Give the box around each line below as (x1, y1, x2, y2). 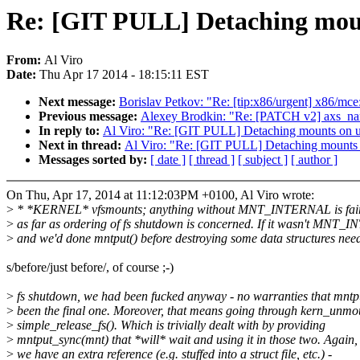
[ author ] (291, 153, 337, 167)
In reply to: (39, 124, 103, 138)
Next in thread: (39, 138, 125, 153)
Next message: (39, 95, 119, 109)
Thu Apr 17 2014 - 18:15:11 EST (39, 67, 209, 82)
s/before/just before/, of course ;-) (6, 260, 174, 275)
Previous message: (39, 109, 141, 124)
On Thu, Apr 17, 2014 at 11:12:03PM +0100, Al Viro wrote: (6, 188, 314, 202)
